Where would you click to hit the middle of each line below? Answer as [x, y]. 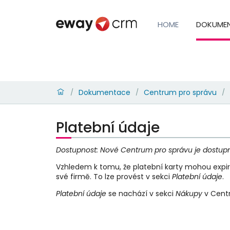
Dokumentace [104, 92]
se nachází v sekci [141, 193]
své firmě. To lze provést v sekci [114, 176]
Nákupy [189, 193]
